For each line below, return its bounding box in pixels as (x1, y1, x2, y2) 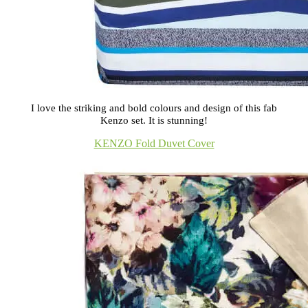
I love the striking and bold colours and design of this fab (31, 102, 277, 113)
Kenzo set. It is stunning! (100, 114, 208, 126)
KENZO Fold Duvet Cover (93, 137, 214, 149)
